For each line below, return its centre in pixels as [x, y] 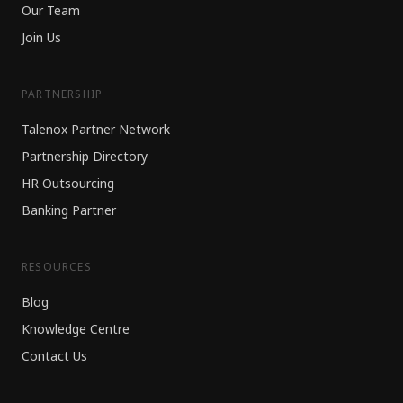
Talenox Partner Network [96, 130]
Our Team [51, 11]
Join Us [41, 38]
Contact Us [54, 357]
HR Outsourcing [68, 184]
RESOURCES [57, 268]
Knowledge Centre [76, 330]
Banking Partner [69, 211]
